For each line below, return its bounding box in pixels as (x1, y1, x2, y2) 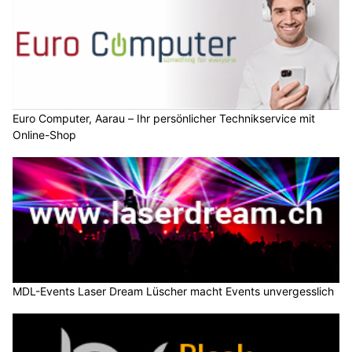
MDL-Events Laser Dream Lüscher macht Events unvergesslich (13, 284, 334, 298)
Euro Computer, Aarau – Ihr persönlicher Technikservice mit (13, 112, 315, 126)
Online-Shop (13, 128, 76, 142)
